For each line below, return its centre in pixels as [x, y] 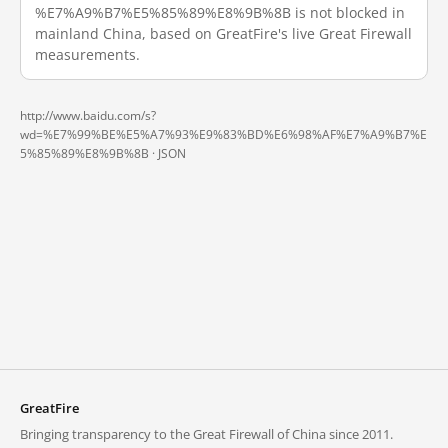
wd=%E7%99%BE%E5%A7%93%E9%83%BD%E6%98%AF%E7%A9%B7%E [223, 134]
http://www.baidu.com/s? [88, 115]
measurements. [87, 54]
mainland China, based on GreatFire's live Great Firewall [223, 33]
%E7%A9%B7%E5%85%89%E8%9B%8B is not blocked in [220, 12]
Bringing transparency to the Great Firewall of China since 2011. [206, 434]
